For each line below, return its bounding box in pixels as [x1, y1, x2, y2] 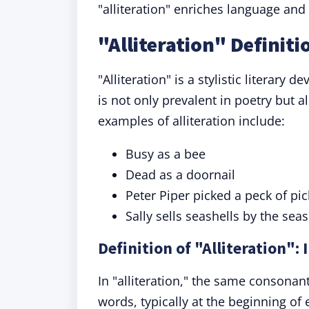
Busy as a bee [126, 146, 206, 162]
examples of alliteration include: [98, 112, 285, 129]
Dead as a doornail [126, 166, 235, 183]
